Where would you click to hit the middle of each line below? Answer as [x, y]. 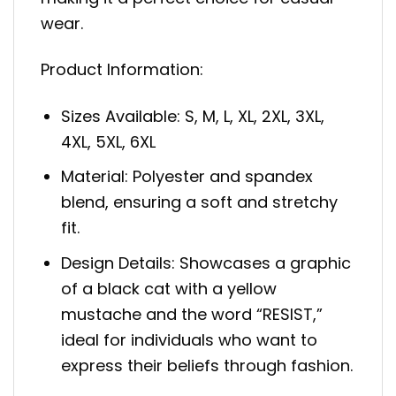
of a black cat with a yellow [169, 289]
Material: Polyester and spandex [187, 177]
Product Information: [122, 70]
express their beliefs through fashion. [207, 366]
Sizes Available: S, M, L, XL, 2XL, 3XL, [193, 116]
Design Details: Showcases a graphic [206, 263]
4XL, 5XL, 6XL [109, 141]
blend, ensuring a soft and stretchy [200, 202]
